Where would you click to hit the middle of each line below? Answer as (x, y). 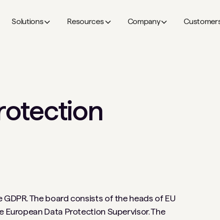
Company (144, 21)
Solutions (28, 21)
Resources (85, 21)
